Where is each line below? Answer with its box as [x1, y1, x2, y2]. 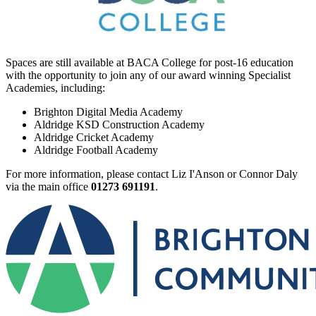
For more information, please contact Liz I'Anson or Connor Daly [6, 168, 298, 181]
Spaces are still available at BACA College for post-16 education [6, 56, 293, 69]
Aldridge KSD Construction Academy [34, 119, 205, 131]
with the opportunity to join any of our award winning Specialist [6, 69, 291, 82]
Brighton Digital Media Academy [34, 106, 183, 119]
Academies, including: [6, 82, 105, 95]
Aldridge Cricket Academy [34, 131, 154, 144]
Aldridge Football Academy [34, 144, 158, 157]
